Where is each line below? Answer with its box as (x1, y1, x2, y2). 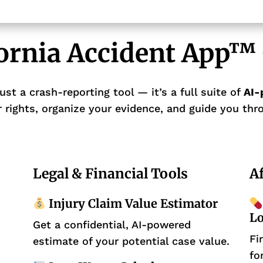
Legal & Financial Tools (32, 165, 188, 183)
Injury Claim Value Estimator (46, 196, 218, 211)
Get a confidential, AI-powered (32, 218, 191, 231)
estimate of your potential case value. (32, 235, 230, 248)
